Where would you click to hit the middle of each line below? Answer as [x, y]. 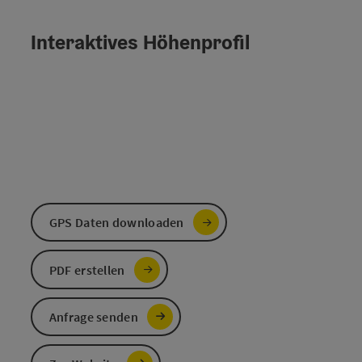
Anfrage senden [93, 316]
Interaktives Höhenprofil [140, 42]
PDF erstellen [87, 269]
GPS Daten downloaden [116, 223]
